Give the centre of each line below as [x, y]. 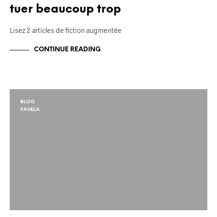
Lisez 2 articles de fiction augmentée [66, 30]
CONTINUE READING [67, 50]
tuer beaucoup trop [65, 9]
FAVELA [30, 109]
